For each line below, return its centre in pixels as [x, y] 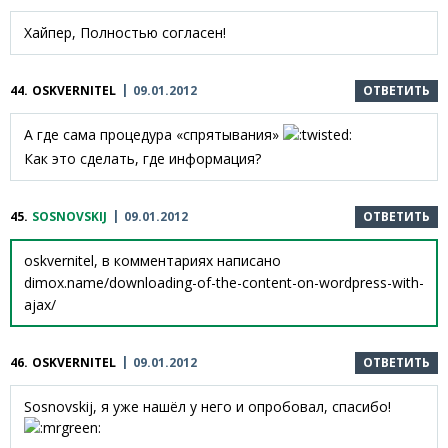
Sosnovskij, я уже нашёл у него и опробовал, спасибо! [207, 406]
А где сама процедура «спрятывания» [153, 135]
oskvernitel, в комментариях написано [152, 260]
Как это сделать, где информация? [142, 158]
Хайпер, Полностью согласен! [125, 33]
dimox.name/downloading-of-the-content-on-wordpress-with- [224, 282]
